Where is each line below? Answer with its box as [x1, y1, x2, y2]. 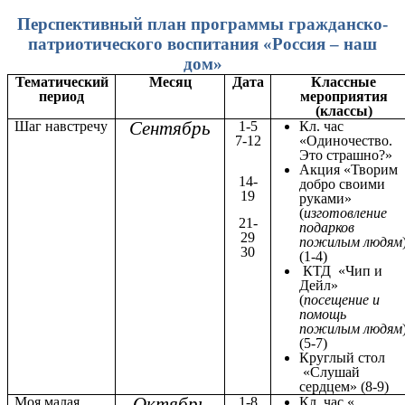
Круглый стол [299, 349, 386, 365]
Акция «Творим [299, 161, 399, 177]
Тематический [14, 73, 108, 89]
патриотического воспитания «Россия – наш [28, 33, 377, 53]
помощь [299, 306, 347, 322]
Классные [311, 73, 376, 89]
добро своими [299, 175, 386, 192]
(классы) [315, 102, 372, 118]
